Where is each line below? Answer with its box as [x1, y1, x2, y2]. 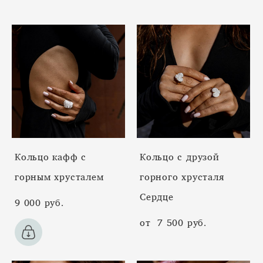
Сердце [140, 187, 174, 205]
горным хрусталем [15, 167, 104, 186]
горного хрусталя [140, 167, 224, 186]
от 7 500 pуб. [140, 213, 207, 231]
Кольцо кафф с [15, 147, 87, 166]
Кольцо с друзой [140, 147, 220, 166]
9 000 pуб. [15, 193, 64, 211]
